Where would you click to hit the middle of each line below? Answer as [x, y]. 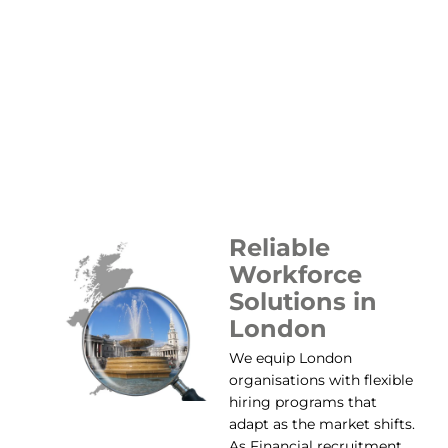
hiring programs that [302, 401]
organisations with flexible [320, 379]
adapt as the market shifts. [321, 423]
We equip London [290, 357]
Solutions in [302, 301]
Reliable [279, 247]
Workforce [295, 274]
